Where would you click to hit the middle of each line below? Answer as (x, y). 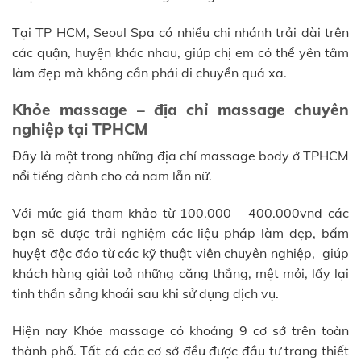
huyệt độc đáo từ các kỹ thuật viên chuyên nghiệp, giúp (180, 253)
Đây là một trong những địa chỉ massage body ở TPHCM (180, 156)
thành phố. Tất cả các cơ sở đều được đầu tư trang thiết (180, 350)
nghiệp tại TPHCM (80, 129)
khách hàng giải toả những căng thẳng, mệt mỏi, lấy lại (180, 273)
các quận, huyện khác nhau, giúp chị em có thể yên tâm (180, 52)
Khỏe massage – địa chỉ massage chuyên (180, 109)
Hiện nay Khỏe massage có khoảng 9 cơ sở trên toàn (180, 330)
